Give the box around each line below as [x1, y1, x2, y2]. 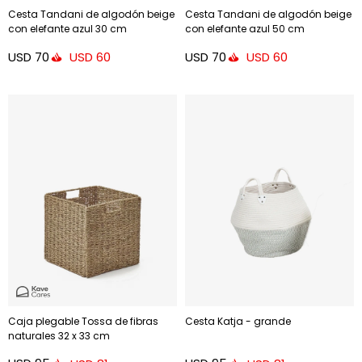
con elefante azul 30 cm [8, 22, 127, 36]
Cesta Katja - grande [185, 314, 291, 328]
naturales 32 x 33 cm [8, 328, 110, 343]
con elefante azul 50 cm [185, 22, 305, 36]
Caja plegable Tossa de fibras [8, 314, 158, 328]
